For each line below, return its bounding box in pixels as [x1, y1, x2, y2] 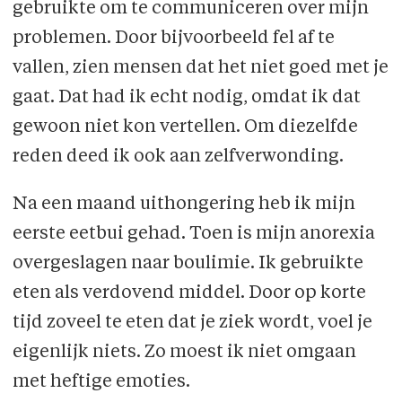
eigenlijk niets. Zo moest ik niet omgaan [12, 344, 356, 363]
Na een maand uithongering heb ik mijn [12, 196, 355, 214]
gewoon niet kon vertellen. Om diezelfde [12, 118, 358, 137]
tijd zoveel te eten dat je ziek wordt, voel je [12, 314, 372, 333]
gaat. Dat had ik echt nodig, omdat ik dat [12, 89, 361, 108]
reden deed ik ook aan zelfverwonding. [12, 148, 344, 167]
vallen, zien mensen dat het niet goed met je [12, 59, 389, 78]
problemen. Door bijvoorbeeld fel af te [12, 30, 335, 48]
